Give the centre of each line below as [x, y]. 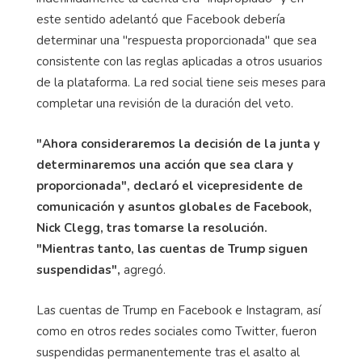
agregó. [143, 269]
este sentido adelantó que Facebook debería [161, 19]
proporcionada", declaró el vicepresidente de [170, 185]
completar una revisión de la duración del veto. [165, 103]
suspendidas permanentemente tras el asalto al [168, 352]
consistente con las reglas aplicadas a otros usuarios [179, 61]
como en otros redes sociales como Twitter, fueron [177, 331]
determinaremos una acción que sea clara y [165, 164]
